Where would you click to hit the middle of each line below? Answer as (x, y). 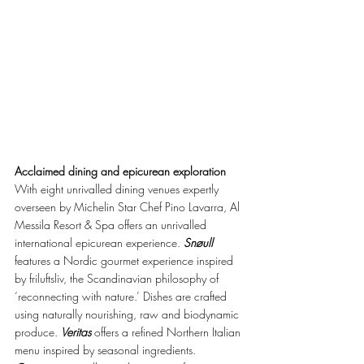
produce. (38, 332)
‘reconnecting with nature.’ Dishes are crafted (122, 297)
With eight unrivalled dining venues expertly (118, 189)
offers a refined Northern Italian (167, 332)
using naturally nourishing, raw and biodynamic (128, 314)
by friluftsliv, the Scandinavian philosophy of (118, 279)
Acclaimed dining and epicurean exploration (120, 171)
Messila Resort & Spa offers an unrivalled (112, 225)
